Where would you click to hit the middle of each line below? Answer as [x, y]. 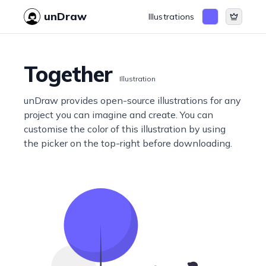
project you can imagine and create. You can [119, 115]
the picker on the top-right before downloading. [128, 143]
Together [68, 74]
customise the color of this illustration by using [125, 129]
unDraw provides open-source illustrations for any [133, 100]
